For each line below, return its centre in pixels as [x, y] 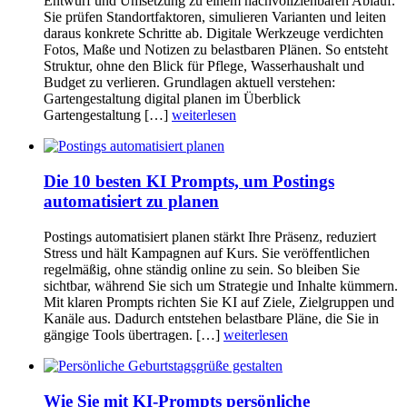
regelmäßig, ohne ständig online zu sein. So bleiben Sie [202, 269]
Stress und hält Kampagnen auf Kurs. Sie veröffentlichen [207, 253]
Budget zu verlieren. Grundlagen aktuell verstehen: [189, 83]
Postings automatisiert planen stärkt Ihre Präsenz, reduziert [210, 236]
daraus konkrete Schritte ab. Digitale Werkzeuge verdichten [213, 34]
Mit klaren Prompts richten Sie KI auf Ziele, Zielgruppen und [219, 302]
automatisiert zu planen [131, 202]
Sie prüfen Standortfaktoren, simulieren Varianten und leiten [215, 17]
